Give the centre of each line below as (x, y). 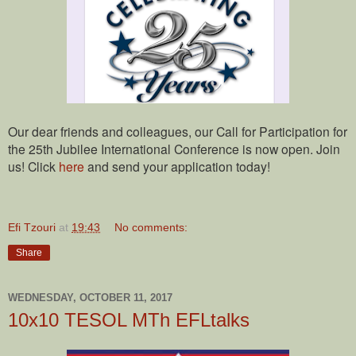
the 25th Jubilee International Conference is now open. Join (174, 148)
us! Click (33, 166)
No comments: (151, 227)
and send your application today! (177, 166)
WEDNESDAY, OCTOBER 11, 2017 (90, 298)
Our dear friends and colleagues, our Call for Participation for (178, 131)
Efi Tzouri (32, 227)
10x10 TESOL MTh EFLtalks (129, 319)
